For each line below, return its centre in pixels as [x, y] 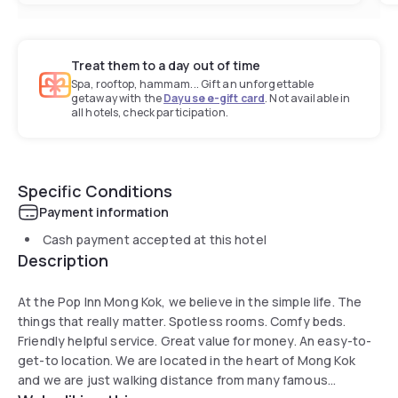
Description [63, 260]
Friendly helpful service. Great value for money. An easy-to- [195, 340]
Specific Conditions [95, 191]
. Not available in [308, 98]
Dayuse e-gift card [215, 98]
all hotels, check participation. [150, 112]
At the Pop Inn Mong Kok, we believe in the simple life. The [190, 301]
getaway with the [118, 98]
